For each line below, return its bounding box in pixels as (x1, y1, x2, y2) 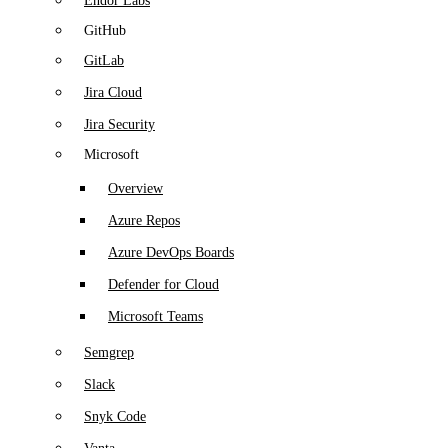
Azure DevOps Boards (108, 244, 234, 260)
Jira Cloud (84, 84, 142, 100)
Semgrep (84, 344, 134, 360)
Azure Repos (108, 212, 180, 228)
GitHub (84, 22, 126, 38)
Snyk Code (84, 408, 146, 424)
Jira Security (84, 116, 155, 132)
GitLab (84, 52, 124, 68)
